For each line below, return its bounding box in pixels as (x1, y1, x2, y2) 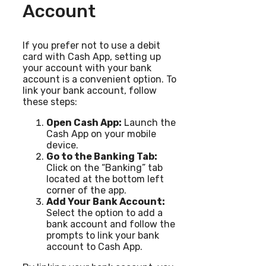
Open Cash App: (46, 116, 122, 128)
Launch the (122, 116, 176, 128)
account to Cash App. (46, 240, 142, 252)
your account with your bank (23, 62, 151, 74)
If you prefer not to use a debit (23, 39, 160, 51)
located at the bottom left (46, 173, 164, 185)
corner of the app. (46, 184, 126, 196)
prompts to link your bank (46, 229, 159, 241)
